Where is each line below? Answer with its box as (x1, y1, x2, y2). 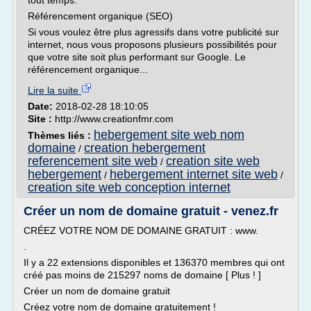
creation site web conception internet (28, 180, 230, 194)
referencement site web (28, 154, 158, 168)
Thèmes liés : (28, 130, 94, 141)
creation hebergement (84, 141, 205, 155)
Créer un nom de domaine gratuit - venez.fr (24, 204, 278, 218)
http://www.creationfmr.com (55, 113, 174, 124)
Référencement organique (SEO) (28, 10, 173, 22)
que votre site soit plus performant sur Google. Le (28, 51, 246, 62)
